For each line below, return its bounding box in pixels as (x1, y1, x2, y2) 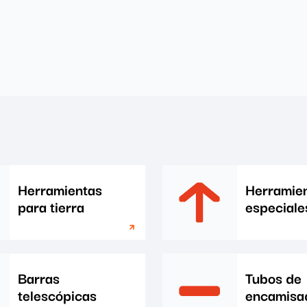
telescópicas (18, 284, 97, 306)
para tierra (18, 195, 85, 217)
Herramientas (18, 178, 103, 200)
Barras (18, 267, 60, 288)
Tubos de (245, 267, 302, 288)
